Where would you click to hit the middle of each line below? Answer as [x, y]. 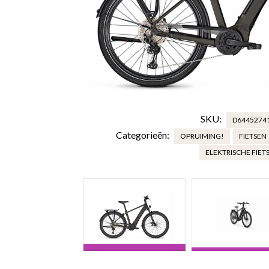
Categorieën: [143, 134]
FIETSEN [252, 136]
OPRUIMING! [202, 136]
